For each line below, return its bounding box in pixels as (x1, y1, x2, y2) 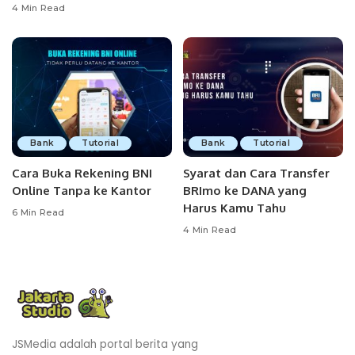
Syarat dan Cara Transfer (183, 166, 330, 181)
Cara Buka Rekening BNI (12, 166, 152, 181)
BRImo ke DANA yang (183, 183, 307, 198)
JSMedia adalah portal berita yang (12, 337, 198, 352)
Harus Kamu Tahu (183, 200, 286, 216)
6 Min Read (12, 206, 65, 218)
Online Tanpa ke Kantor (12, 183, 151, 198)
